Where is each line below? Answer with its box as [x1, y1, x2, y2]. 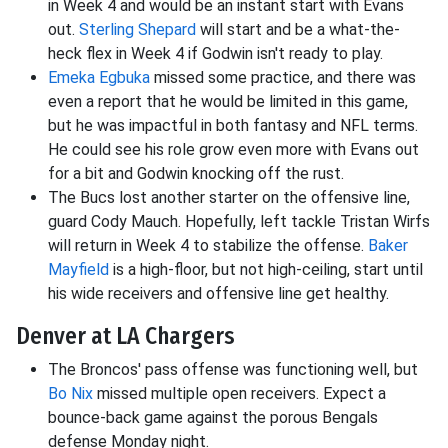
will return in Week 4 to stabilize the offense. [48, 236, 368, 256]
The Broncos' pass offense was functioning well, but [48, 360, 418, 380]
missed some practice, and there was [150, 68, 416, 88]
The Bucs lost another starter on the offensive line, [48, 188, 410, 208]
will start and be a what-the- [196, 20, 400, 40]
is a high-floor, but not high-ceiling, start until [109, 260, 423, 280]
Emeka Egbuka [48, 68, 150, 88]
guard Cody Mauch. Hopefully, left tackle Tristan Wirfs [48, 212, 430, 232]
